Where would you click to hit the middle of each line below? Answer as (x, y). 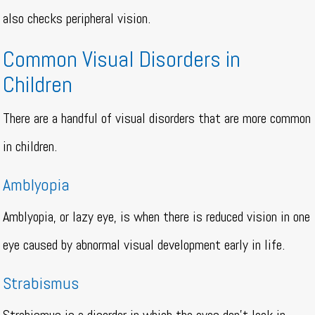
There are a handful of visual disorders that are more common (157, 118)
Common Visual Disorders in (122, 59)
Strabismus (41, 283)
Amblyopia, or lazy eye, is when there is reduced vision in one (157, 217)
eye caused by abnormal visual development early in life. (146, 245)
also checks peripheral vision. (79, 19)
